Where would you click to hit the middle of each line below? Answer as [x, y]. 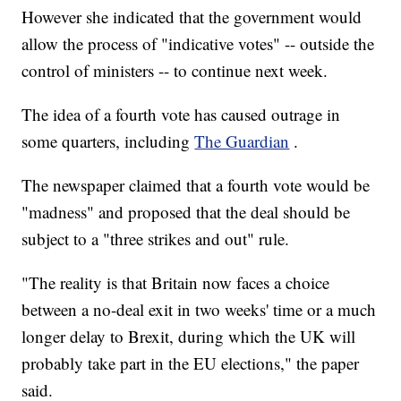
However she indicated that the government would [192, 17]
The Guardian [242, 141]
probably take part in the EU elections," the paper [191, 363]
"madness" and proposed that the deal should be [186, 212]
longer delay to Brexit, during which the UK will [189, 337]
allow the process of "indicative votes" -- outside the [198, 44]
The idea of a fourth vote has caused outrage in [181, 115]
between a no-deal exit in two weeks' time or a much [199, 310]
